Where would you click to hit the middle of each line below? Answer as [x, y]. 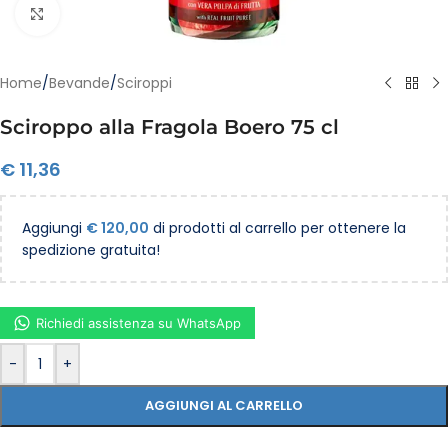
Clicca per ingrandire [130, 13]
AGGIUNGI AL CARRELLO [224, 405]
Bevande [79, 83]
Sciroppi [144, 83]
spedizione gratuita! [91, 250]
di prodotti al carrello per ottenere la [277, 228]
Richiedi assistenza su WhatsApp [138, 322]
